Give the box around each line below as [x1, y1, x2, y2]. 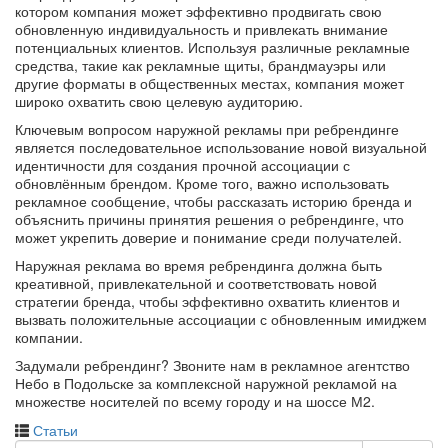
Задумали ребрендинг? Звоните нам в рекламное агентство [15, 355, 410, 375]
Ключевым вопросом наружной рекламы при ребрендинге [15, 119, 399, 139]
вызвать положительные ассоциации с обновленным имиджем [15, 309, 427, 329]
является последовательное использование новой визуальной [15, 137, 427, 157]
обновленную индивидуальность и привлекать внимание [15, 19, 388, 39]
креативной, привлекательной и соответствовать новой [15, 273, 377, 293]
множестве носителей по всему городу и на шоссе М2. [15, 391, 375, 411]
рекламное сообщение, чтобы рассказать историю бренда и [15, 191, 412, 211]
